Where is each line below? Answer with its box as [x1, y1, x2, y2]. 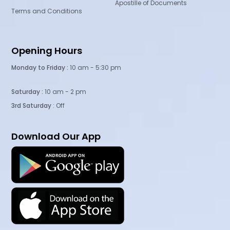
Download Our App [11, 129, 101, 143]
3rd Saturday [11, 101, 52, 110]
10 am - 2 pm [43, 87, 87, 96]
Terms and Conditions [11, 7, 83, 16]
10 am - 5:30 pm [68, 63, 122, 72]
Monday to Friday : [11, 63, 69, 72]
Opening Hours [11, 44, 83, 57]
